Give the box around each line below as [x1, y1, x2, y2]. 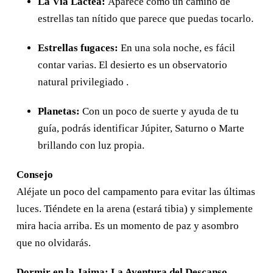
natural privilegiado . [38, 76, 129, 88]
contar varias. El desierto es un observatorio [38, 58, 227, 71]
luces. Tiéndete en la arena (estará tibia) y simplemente [16, 202, 253, 214]
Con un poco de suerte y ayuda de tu [80, 105, 239, 117]
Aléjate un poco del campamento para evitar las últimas [16, 185, 255, 197]
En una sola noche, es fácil [118, 41, 235, 54]
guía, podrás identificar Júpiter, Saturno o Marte [38, 122, 244, 134]
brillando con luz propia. [38, 139, 144, 151]
